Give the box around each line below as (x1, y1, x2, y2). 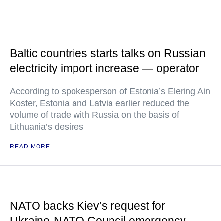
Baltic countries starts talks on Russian (10, 47, 206, 60)
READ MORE (10, 143, 50, 150)
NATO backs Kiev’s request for (10, 199, 165, 212)
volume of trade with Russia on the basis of (10, 110, 179, 120)
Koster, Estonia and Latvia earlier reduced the (10, 98, 189, 108)
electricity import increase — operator (10, 62, 199, 74)
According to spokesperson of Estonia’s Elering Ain (10, 86, 210, 96)
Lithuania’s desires (10, 122, 83, 132)
